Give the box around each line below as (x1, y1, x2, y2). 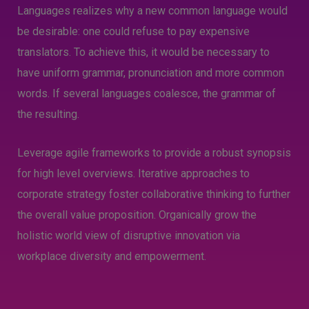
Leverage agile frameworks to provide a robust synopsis (17, 146, 291, 159)
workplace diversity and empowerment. (17, 249, 206, 263)
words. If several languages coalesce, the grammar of (17, 86, 276, 100)
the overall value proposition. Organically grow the (17, 208, 257, 221)
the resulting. (17, 107, 79, 121)
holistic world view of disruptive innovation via (17, 228, 240, 242)
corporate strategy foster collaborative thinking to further (17, 187, 290, 201)
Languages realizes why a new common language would (17, 3, 288, 17)
